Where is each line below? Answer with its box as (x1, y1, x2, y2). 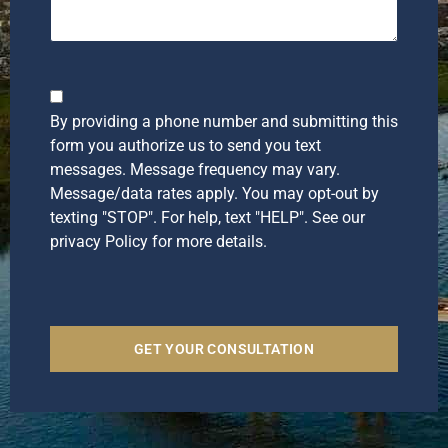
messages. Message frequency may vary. (50, 159, 340, 179)
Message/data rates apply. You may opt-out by (50, 183, 379, 203)
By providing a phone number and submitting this (50, 111, 398, 131)
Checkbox (49, 86, 118, 106)
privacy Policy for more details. (50, 231, 267, 251)
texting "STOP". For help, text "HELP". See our (50, 207, 365, 227)
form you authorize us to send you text (50, 135, 321, 155)
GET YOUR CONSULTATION (133, 340, 315, 357)
